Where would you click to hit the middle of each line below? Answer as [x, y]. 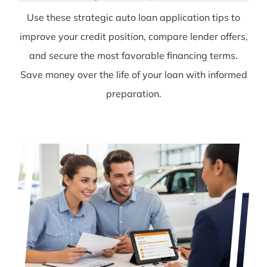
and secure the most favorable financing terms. [133, 56]
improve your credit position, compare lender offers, [133, 37]
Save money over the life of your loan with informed [133, 75]
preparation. [133, 94]
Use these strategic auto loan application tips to [133, 18]
